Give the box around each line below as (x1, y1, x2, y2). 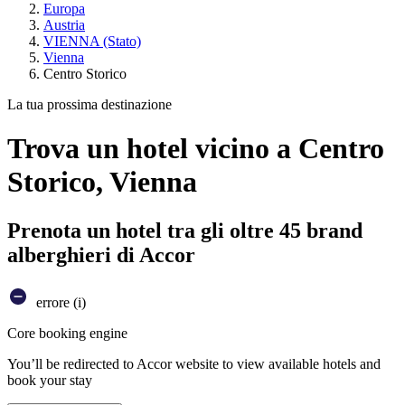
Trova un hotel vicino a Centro (7, 132, 384, 165)
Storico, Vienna (7, 165, 197, 199)
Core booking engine (7, 325, 127, 341)
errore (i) (33, 294, 86, 310)
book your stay (7, 372, 92, 388)
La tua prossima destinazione (7, 97, 172, 112)
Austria (43, 17, 85, 33)
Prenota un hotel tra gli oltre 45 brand (7, 218, 363, 242)
